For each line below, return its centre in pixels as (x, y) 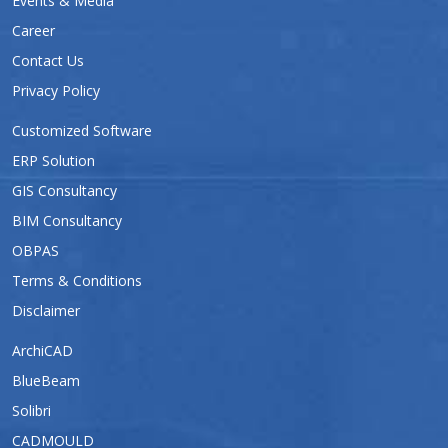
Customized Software (82, 130)
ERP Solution (53, 160)
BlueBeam (46, 380)
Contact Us (48, 60)
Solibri (31, 410)
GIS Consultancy (64, 190)
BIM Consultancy (67, 220)
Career (33, 30)
